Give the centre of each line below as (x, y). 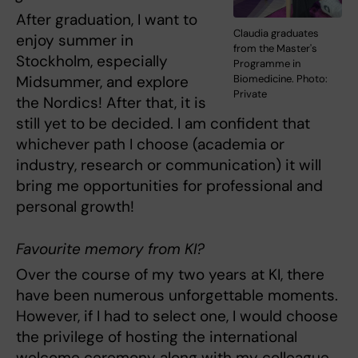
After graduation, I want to (107, 19)
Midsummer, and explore (102, 82)
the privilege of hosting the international (157, 337)
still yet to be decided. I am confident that (163, 123)
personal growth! (75, 206)
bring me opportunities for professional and (169, 185)
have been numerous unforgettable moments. (177, 296)
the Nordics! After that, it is (111, 102)
